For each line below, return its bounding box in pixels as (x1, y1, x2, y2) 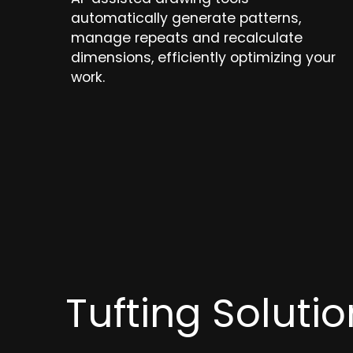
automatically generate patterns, (71, 9, 301, 28)
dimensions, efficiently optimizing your (71, 48, 336, 68)
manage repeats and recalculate (71, 28, 303, 48)
